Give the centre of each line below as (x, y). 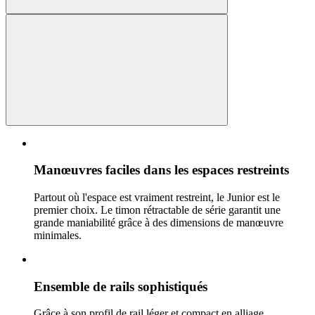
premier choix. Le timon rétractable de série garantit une (157, 210)
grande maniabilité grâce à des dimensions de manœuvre (159, 223)
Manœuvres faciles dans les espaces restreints (161, 170)
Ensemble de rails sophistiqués (121, 286)
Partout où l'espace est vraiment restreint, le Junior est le (157, 197)
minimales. (58, 235)
